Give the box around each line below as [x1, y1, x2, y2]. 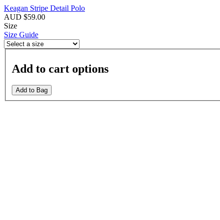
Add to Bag [16, 86, 48, 94]
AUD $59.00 [4, 13, 47, 21]
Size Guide [4, 30, 38, 39]
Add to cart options [12, 62, 109, 75]
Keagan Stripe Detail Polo [4, 4, 85, 12]
